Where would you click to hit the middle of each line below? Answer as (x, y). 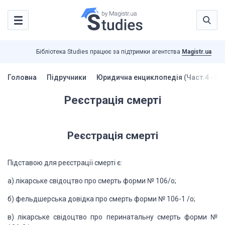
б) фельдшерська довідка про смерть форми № (86, 199)
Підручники (67, 77)
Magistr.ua (197, 52)
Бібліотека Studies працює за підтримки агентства (109, 52)
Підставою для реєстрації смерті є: (65, 163)
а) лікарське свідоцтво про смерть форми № (81, 181)
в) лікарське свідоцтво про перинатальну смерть (94, 217)
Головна (22, 77)
